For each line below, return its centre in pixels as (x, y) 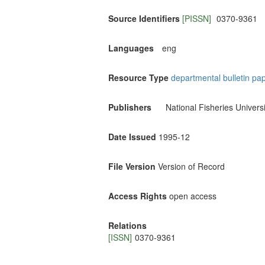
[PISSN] (198, 19)
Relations (127, 226)
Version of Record (191, 167)
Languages (131, 48)
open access (193, 196)
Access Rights (138, 196)
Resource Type (138, 78)
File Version (132, 167)
